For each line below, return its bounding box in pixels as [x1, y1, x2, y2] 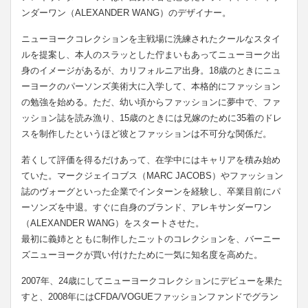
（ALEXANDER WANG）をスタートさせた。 [21, 217, 204, 228]
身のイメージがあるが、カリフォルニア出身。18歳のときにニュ [21, 65, 281, 76]
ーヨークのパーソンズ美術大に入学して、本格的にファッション [21, 80, 280, 91]
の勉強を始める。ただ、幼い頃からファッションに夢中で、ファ [21, 96, 280, 107]
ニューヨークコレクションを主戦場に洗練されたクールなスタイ [21, 33, 280, 44]
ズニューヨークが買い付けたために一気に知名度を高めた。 [21, 249, 263, 260]
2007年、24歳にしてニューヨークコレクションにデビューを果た [21, 275, 283, 286]
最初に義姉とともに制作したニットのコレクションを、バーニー [21, 233, 280, 244]
